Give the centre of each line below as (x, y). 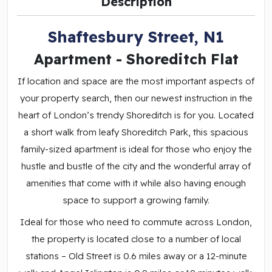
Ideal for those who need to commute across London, (136, 222)
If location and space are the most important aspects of (136, 81)
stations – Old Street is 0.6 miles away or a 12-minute (136, 256)
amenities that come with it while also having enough (136, 183)
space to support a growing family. (136, 200)
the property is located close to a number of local (136, 239)
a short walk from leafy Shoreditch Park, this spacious (136, 132)
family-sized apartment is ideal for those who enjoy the (136, 149)
